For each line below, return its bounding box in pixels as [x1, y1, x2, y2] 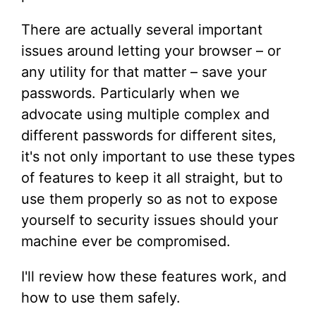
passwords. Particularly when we [21, 85, 240, 102]
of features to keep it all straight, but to [21, 169, 283, 186]
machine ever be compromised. [21, 233, 231, 250]
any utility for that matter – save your [21, 63, 267, 80]
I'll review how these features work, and [21, 268, 286, 285]
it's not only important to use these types [21, 148, 295, 165]
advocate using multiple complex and [21, 106, 269, 123]
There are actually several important [21, 21, 262, 38]
